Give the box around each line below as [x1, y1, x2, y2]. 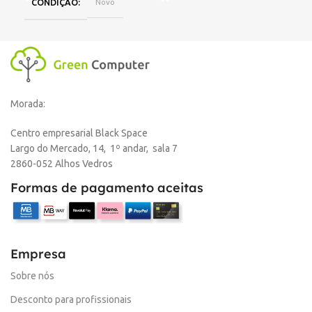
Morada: [10, 97, 45, 109]
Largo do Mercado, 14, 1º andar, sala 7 [10, 142, 178, 154]
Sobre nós [10, 270, 54, 281]
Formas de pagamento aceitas [10, 179, 203, 196]
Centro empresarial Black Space [10, 127, 148, 139]
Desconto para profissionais [10, 293, 132, 305]
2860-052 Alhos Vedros [10, 157, 113, 169]
